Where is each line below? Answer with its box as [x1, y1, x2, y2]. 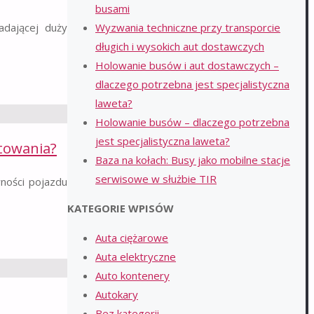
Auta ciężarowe [95, 231, 168, 245]
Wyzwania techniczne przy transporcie [95, 20, 280, 34]
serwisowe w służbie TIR [95, 172, 217, 186]
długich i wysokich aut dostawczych [95, 39, 264, 53]
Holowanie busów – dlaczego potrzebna [95, 115, 289, 129]
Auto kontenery [95, 268, 170, 282]
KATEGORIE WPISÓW [67, 201, 174, 215]
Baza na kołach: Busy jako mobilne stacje [95, 153, 290, 167]
